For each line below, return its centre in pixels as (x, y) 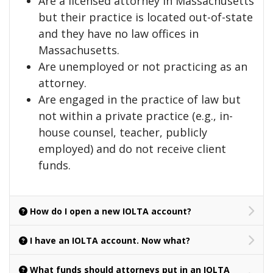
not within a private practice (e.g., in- (136, 116)
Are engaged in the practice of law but (140, 99)
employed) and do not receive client (132, 149)
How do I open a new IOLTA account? (111, 211)
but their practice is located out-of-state (146, 17)
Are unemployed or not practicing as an (143, 66)
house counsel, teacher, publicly (123, 132)
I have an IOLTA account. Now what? (110, 240)
